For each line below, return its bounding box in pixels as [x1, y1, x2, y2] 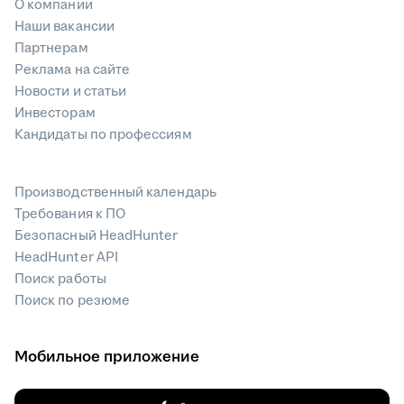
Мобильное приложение [14, 346, 199, 368]
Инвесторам [14, 104, 96, 123]
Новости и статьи [14, 82, 127, 101]
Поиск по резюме [14, 291, 131, 310]
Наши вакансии [14, 17, 115, 36]
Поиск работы [14, 270, 106, 289]
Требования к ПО [14, 205, 126, 224]
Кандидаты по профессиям [14, 125, 192, 144]
